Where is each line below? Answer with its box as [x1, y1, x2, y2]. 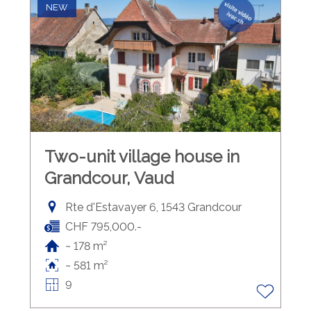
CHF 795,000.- [65, 219, 142, 233]
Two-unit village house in [44, 146, 239, 167]
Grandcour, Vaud [44, 167, 174, 188]
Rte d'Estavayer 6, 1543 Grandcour [65, 200, 242, 214]
